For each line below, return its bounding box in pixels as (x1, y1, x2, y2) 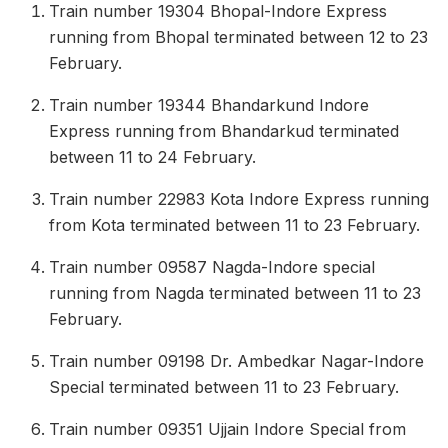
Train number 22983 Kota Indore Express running (49, 189, 430, 210)
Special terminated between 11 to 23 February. (49, 377, 400, 398)
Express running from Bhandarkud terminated (49, 121, 400, 142)
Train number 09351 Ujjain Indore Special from (49, 419, 407, 440)
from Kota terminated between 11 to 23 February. (49, 215, 421, 236)
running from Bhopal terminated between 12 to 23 (49, 27, 429, 48)
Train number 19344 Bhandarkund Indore (49, 95, 370, 116)
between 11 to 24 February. (49, 147, 257, 168)
